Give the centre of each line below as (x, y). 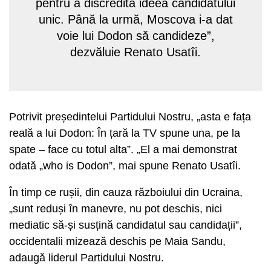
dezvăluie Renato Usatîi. (135, 52)
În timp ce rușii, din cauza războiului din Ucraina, (126, 192)
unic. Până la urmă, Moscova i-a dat (135, 19)
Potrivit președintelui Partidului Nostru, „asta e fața (130, 117)
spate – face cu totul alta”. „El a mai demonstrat (123, 149)
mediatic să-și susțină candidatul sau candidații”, (126, 225)
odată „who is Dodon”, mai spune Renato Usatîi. (125, 166)
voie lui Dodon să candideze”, (135, 36)
